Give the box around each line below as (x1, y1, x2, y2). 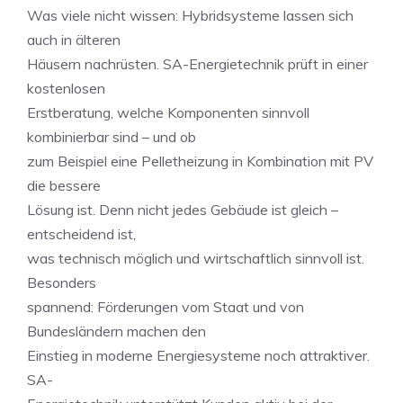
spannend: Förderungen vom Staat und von (27, 298, 304, 316)
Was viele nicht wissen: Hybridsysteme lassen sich (27, 6, 354, 24)
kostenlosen (27, 79, 105, 97)
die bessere (27, 176, 101, 194)
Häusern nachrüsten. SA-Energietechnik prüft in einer (27, 55, 368, 73)
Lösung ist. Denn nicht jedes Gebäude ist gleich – (27, 201, 338, 219)
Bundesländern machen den (27, 322, 206, 340)
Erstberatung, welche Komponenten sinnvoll (27, 103, 309, 121)
